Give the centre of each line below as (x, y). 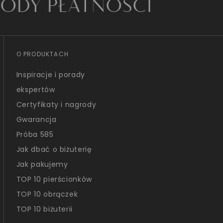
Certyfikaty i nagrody (56, 105)
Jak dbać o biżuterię (54, 149)
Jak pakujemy (42, 164)
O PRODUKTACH (43, 54)
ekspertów (36, 90)
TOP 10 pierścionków (54, 179)
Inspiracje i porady (51, 75)
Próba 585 (35, 134)
